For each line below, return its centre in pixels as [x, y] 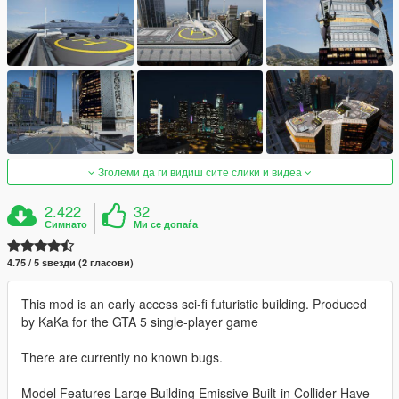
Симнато [66, 224]
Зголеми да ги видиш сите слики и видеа [200, 172]
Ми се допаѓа [166, 224]
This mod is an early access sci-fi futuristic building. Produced [194, 304]
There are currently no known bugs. [122, 358]
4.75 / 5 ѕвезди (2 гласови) [70, 263]
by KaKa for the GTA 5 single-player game [140, 322]
